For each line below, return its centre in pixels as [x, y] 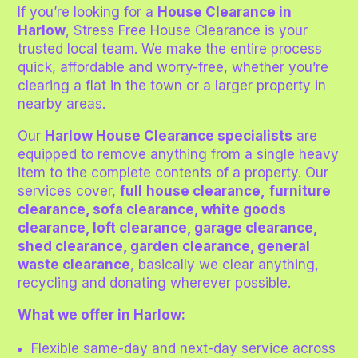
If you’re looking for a [88, 12]
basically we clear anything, [227, 264]
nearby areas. [62, 103]
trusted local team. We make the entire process [170, 48]
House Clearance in [225, 12]
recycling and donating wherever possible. [155, 282]
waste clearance [74, 264]
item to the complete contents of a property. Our [173, 172]
